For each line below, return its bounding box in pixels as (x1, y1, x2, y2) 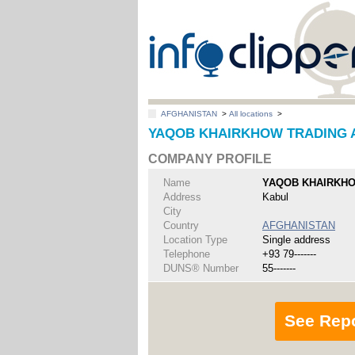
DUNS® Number (163, 261, 239, 274)
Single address (262, 233, 331, 246)
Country (163, 219, 200, 231)
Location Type (163, 233, 228, 246)
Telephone (163, 247, 211, 260)
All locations (229, 109, 273, 119)
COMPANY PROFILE (148, 152, 273, 166)
